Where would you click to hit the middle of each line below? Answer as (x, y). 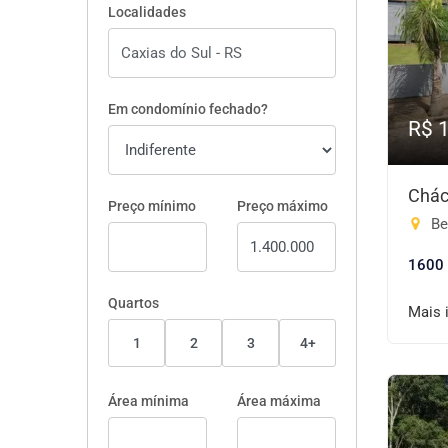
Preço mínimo (152, 206)
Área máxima (279, 401)
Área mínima (148, 401)
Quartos (133, 303)
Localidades (147, 12)
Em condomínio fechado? (188, 109)
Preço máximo (282, 206)
